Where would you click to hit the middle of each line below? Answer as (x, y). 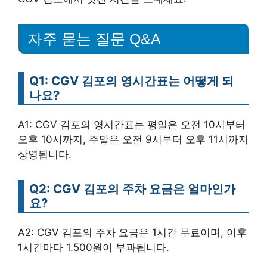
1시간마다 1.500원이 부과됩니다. (94, 248)
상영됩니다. (45, 155)
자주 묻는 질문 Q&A (94, 39)
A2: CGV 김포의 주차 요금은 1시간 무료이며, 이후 (132, 233)
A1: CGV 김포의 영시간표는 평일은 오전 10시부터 (132, 125)
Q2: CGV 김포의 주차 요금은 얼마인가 (132, 189)
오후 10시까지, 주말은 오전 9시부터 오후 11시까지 (133, 140)
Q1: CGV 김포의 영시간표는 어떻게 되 (131, 81)
